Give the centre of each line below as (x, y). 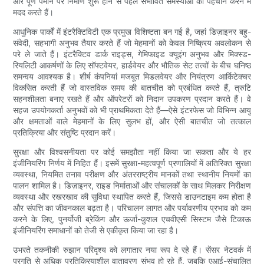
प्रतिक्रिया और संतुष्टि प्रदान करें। (65, 133)
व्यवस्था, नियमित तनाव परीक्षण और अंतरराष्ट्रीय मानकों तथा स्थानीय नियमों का (132, 174)
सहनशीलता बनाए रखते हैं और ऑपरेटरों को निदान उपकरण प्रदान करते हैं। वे (132, 99)
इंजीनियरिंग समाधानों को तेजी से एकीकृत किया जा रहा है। (96, 230)
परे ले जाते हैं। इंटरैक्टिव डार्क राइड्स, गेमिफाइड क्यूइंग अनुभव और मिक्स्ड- (132, 54)
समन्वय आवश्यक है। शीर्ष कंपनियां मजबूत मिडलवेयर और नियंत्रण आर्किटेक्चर (132, 77)
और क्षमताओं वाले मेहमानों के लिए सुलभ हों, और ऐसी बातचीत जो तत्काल (132, 121)
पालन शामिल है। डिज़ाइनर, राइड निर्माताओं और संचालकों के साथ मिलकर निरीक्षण (132, 186)
